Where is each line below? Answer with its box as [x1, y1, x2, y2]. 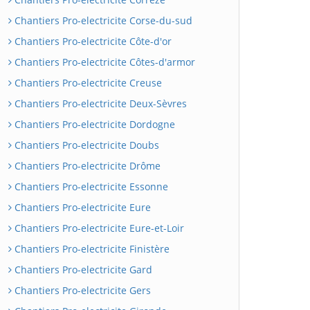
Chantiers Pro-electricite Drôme [12, 159, 161, 172]
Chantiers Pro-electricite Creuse [12, 76, 162, 89]
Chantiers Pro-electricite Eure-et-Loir [12, 221, 184, 235]
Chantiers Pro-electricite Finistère [12, 242, 170, 255]
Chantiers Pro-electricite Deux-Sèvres [12, 97, 187, 110]
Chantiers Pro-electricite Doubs [12, 138, 159, 152]
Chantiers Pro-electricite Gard [12, 263, 152, 276]
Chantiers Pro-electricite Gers [12, 284, 151, 297]
